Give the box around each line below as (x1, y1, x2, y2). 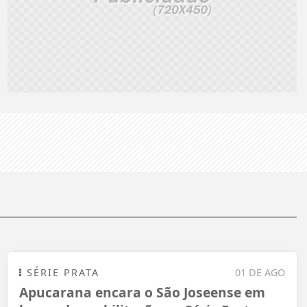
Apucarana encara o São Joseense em (19, 282, 265, 302)
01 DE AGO (235, 265, 285, 279)
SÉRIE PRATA (23, 265, 99, 279)
